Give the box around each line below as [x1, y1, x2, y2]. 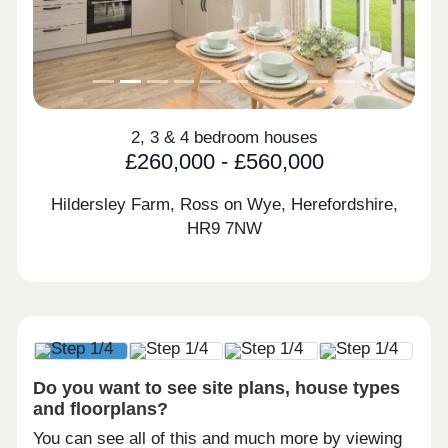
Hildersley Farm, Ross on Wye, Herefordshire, [50, 194, 398, 214]
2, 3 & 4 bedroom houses [130, 128, 318, 148]
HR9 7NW [186, 218, 262, 238]
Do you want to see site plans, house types [33, 377, 401, 399]
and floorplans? [33, 398, 169, 420]
